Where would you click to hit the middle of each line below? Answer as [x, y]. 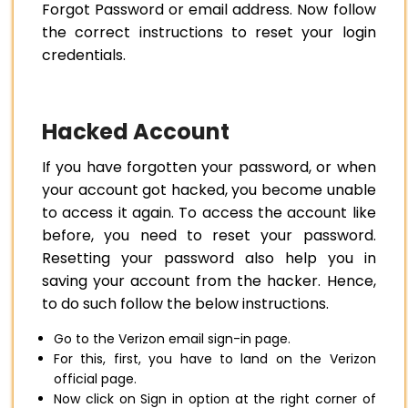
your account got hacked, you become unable [209, 190]
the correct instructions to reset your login [209, 33]
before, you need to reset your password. [209, 236]
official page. [95, 379]
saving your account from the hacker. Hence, [209, 281]
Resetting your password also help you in [209, 259]
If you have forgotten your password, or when [209, 168]
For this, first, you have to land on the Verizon [215, 359]
